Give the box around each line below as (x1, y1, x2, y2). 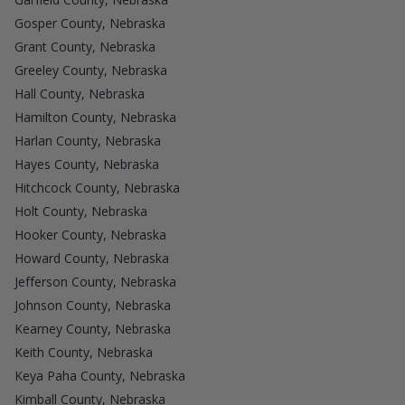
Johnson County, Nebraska (14, 296, 171, 314)
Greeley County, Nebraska (14, 61, 167, 79)
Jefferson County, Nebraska (14, 272, 176, 290)
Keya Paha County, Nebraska (14, 366, 185, 384)
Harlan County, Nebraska (14, 131, 161, 149)
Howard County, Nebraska (14, 249, 169, 267)
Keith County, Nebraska (14, 343, 153, 361)
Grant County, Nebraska (14, 37, 155, 55)
